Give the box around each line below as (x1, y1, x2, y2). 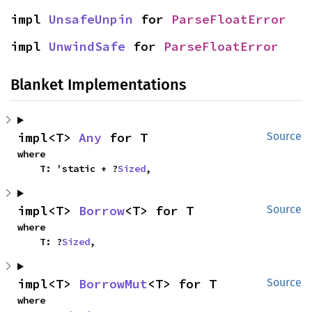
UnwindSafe (49, 38, 125, 54)
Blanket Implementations (10, 75, 186, 94)
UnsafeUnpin (49, 11, 133, 27)
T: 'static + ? (40, 162, 118, 175)
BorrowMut (79, 276, 148, 292)
